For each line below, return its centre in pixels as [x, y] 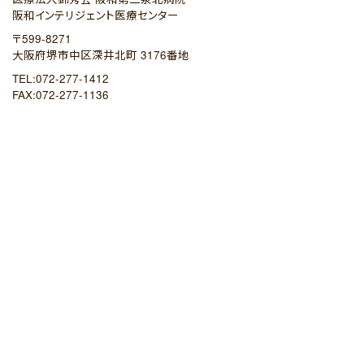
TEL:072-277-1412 [61, 78]
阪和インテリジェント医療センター [95, 15]
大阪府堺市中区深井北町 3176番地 [101, 55]
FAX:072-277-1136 [61, 95]
